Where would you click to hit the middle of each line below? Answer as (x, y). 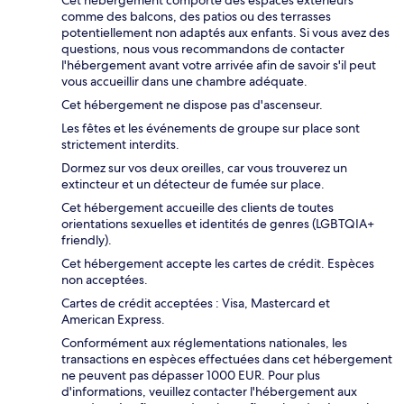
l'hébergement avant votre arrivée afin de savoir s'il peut (219, 64)
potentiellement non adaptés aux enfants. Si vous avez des (225, 32)
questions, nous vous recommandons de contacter (203, 48)
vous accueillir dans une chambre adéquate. (184, 81)
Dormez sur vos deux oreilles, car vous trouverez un (204, 167)
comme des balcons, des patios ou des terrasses (196, 16)
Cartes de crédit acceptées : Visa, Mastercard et (196, 303)
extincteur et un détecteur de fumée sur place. (193, 184)
